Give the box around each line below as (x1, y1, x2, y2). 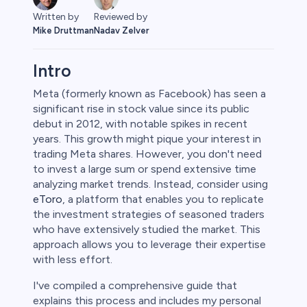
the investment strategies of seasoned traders (33, 208, 265, 221)
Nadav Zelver (94, 25, 149, 36)
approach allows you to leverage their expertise (33, 238, 266, 251)
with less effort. (33, 253, 112, 267)
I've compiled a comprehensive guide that (33, 279, 237, 293)
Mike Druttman (33, 25, 94, 36)
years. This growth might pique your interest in (33, 132, 261, 146)
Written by (33, 11, 79, 23)
